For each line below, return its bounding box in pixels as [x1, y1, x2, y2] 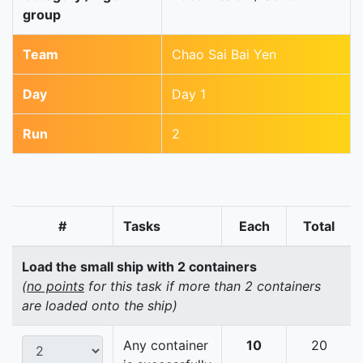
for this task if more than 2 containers [84, 278, 321, 295]
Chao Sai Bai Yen [172, 46, 276, 63]
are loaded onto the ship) [22, 297, 177, 314]
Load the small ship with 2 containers [22, 258, 257, 275]
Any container [123, 337, 208, 354]
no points [27, 278, 84, 295]
